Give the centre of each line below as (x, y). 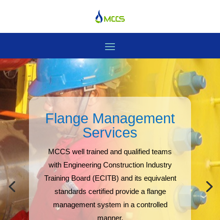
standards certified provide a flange (110, 192)
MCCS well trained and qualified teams (110, 152)
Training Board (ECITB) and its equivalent (110, 178)
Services (110, 133)
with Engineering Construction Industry (110, 165)
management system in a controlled (110, 205)
